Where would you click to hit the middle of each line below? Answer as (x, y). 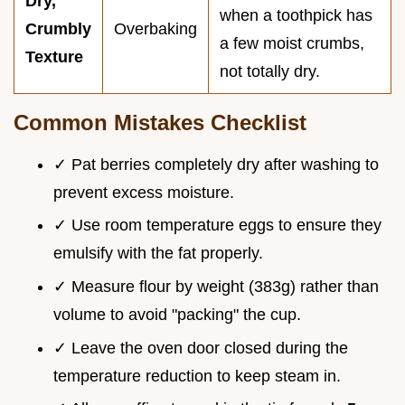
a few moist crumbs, (292, 43)
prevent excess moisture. (144, 192)
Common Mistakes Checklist (160, 122)
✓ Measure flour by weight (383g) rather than (216, 286)
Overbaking (155, 28)
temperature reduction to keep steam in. (197, 376)
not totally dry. (270, 71)
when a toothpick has (296, 15)
